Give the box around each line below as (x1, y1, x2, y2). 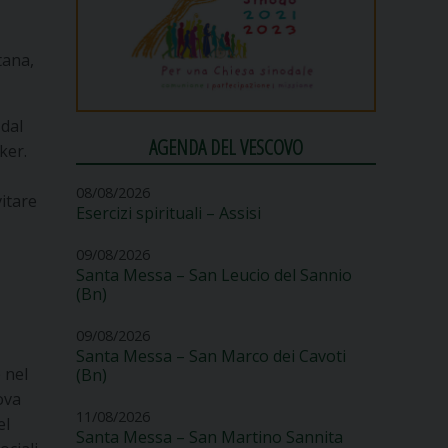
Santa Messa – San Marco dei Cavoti (76, 344, 346, 367)
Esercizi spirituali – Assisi (76, 201, 261, 224)
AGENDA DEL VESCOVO (149, 133, 303, 162)
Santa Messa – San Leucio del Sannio (76, 263, 352, 286)
